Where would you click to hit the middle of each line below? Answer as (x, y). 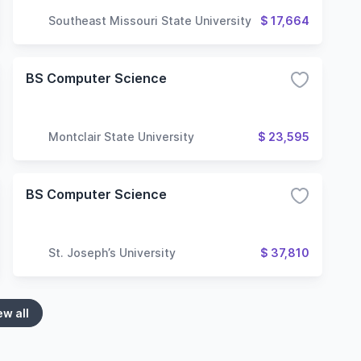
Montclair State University (121, 136)
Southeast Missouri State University (150, 20)
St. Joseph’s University (112, 252)
